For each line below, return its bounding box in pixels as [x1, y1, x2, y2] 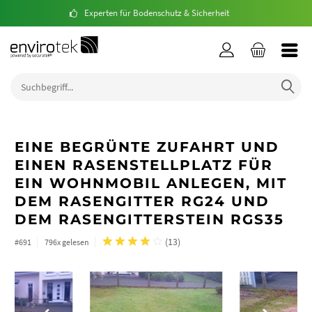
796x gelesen [45, 237, 89, 247]
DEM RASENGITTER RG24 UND [15, 193, 270, 210]
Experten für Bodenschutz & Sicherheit [84, 6, 229, 19]
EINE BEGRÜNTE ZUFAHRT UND [15, 139, 279, 155]
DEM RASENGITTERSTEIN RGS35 [15, 211, 284, 228]
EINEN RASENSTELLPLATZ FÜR [15, 157, 273, 173]
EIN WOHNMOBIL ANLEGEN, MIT [15, 175, 287, 192]
